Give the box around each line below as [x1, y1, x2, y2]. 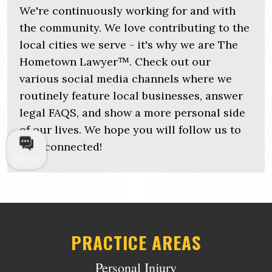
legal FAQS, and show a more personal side [19, 105, 245, 120]
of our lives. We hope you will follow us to [19, 122, 241, 137]
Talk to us [13, 155, 40, 163]
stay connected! [19, 139, 102, 154]
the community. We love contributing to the [19, 20, 250, 35]
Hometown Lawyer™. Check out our [19, 54, 211, 69]
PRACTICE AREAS [71, 228, 201, 255]
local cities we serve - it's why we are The [19, 37, 238, 52]
